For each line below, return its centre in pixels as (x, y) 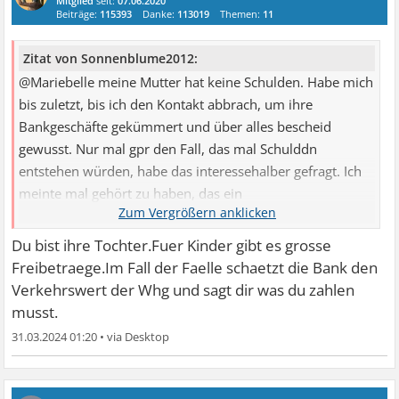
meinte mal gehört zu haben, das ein (131, 193)
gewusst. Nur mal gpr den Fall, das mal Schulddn (168, 149)
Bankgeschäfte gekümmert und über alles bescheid (175, 126)
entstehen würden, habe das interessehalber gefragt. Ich (191, 171)
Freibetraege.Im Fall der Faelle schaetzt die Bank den (195, 267)
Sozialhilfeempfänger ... (91, 216)
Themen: (242, 13)
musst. (35, 312)
